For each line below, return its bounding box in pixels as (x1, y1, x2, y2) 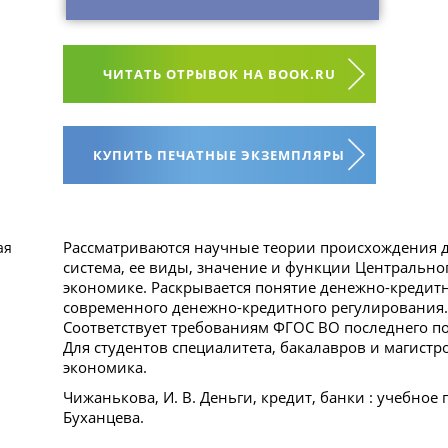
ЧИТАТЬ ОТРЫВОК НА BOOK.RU (102, 65, 336, 84)
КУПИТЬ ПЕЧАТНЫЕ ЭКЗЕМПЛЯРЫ (93, 146, 346, 165)
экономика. (62, 357, 147, 378)
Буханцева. (62, 407, 144, 428)
